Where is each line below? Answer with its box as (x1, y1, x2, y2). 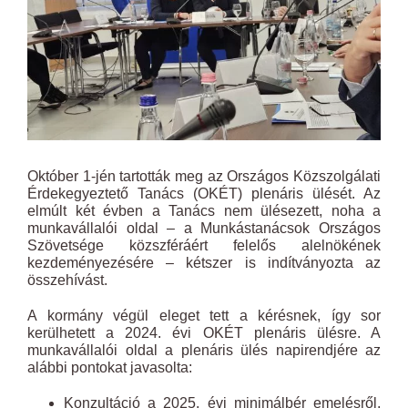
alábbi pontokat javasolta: (27, 360, 192, 375)
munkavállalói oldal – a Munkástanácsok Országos (27, 220, 381, 236)
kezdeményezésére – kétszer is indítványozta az (27, 255, 381, 270)
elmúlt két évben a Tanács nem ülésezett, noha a (27, 203, 381, 219)
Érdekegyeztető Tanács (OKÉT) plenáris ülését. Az (27, 186, 381, 201)
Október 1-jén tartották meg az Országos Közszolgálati (27, 168, 381, 184)
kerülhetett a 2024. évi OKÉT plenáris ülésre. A (27, 325, 381, 341)
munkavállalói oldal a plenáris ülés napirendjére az (27, 342, 381, 358)
